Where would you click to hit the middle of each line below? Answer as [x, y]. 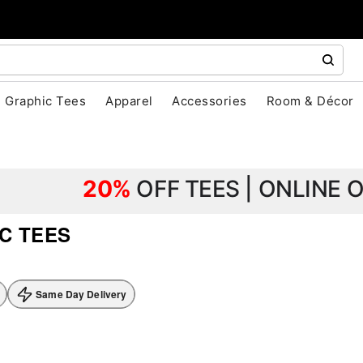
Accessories [209, 101]
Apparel [129, 101]
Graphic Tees [46, 101]
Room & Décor [310, 101]
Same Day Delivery [81, 294]
